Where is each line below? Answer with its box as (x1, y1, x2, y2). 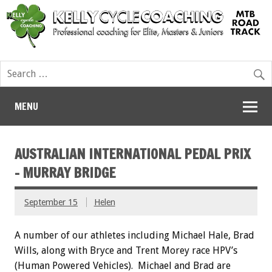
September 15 (24, 197, 78, 207)
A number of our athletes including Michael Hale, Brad (15, 229, 254, 242)
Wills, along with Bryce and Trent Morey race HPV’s (15, 245, 237, 257)
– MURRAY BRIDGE (15, 163, 115, 183)
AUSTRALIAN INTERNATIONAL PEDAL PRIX (15, 144, 251, 164)
